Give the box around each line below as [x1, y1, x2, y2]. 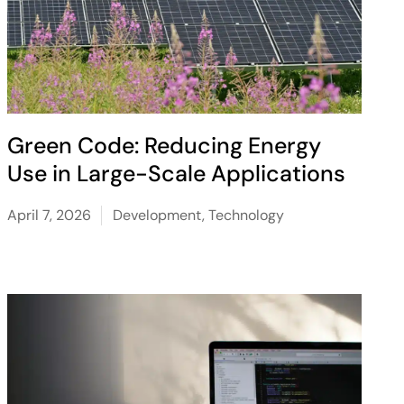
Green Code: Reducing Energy [6, 131, 321, 161]
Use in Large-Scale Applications [6, 159, 345, 188]
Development [112, 206, 202, 225]
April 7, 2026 [6, 206, 91, 225]
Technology [207, 206, 284, 225]
